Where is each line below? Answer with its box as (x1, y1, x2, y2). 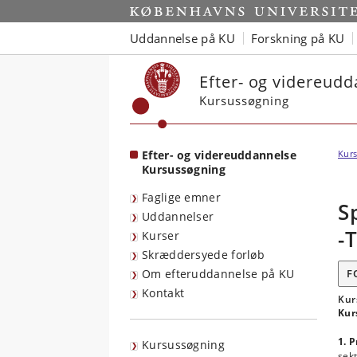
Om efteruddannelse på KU (142, 266, 295, 281)
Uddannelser (142, 209, 214, 224)
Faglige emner (142, 190, 221, 205)
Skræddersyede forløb (142, 247, 265, 262)
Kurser (142, 228, 179, 243)
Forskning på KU (250, 29, 345, 46)
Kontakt (142, 285, 185, 300)
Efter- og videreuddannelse (142, 147, 296, 163)
